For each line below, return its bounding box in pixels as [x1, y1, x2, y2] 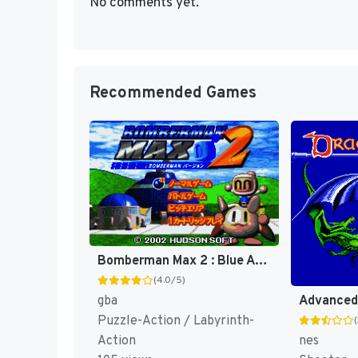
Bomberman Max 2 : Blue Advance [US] [255, 253, 268, 270]
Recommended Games [89, 82, 257, 104]
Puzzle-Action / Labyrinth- [97, 313, 254, 330]
